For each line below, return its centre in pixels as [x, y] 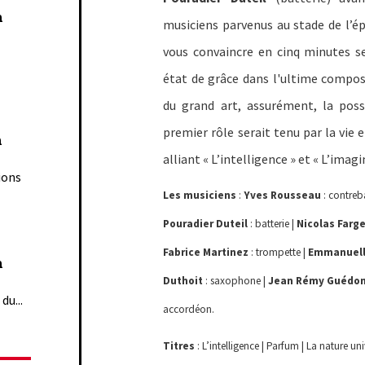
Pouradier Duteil [206, 224]
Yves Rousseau [283, 196]
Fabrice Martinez [206, 253]
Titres [179, 346]
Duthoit [183, 281]
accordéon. [189, 310]
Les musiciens [200, 196]
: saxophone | [236, 281]
